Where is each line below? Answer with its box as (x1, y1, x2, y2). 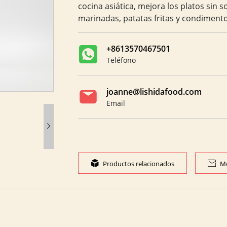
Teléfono (106, 55, 136, 65)
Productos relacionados (102, 159, 174, 168)
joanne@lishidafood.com (106, 86, 202, 97)
